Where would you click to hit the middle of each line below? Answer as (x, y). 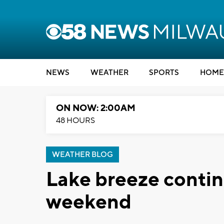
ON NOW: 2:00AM (96, 108)
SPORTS (164, 73)
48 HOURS (75, 120)
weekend (89, 202)
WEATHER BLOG (82, 155)
